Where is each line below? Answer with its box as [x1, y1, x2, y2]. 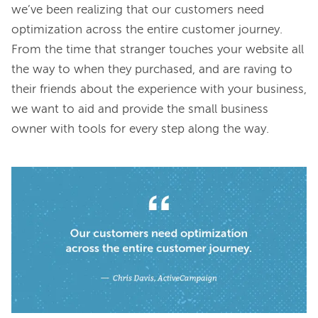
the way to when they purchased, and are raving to [11, 64, 292, 77]
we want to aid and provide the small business [11, 104, 268, 116]
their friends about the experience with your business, [11, 84, 307, 97]
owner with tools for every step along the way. [11, 124, 269, 136]
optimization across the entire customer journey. [11, 24, 283, 37]
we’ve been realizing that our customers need [11, 4, 264, 17]
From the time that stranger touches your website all [11, 44, 304, 57]
